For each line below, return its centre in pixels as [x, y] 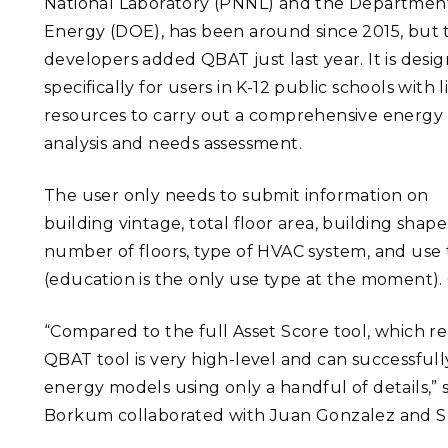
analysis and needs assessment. [173, 143]
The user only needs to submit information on [236, 195]
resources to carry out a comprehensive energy [243, 115]
